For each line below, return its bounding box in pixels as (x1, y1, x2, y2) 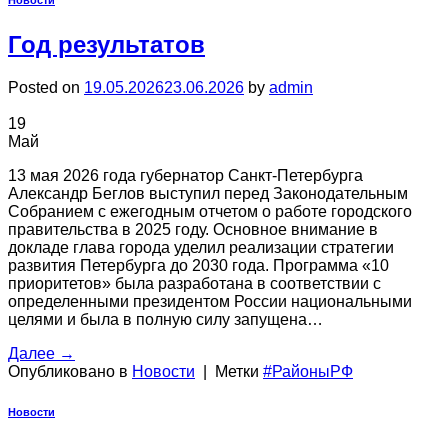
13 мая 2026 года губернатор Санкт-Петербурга (8, 166, 363, 184)
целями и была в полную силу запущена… (8, 310, 323, 328)
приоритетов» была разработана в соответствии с (8, 274, 381, 292)
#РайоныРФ (263, 362, 353, 380)
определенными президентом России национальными (8, 292, 412, 310)
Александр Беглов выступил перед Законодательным (8, 184, 408, 202)
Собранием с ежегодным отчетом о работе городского (8, 202, 412, 220)
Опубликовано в (8, 362, 132, 380)
